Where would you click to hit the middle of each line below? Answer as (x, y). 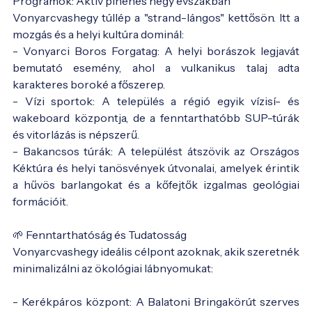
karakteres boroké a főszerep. (89, 84)
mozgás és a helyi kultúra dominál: (98, 34)
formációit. (40, 201)
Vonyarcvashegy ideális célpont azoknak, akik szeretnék (156, 251)
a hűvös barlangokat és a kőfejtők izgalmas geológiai (156, 184)
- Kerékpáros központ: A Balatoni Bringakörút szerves (156, 301)
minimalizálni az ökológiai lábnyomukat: (113, 268)
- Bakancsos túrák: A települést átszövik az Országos (156, 151)
